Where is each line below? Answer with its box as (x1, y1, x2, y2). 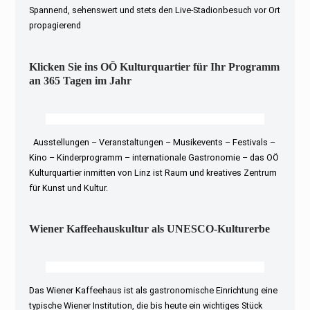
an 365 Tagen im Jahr (29, 74, 132, 86)
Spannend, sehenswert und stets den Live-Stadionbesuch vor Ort (29, 5, 281, 16)
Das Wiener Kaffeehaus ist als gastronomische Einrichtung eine (29, 284, 278, 295)
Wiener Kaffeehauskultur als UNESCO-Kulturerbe (29, 222, 271, 235)
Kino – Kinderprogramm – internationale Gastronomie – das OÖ (29, 152, 280, 163)
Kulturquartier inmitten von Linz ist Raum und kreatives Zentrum (29, 167, 277, 178)
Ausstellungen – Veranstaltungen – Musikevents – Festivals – (29, 136, 276, 147)
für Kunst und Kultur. (29, 182, 109, 193)
